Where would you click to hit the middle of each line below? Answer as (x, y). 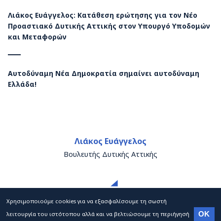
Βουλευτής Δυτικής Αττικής (110, 154)
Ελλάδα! (22, 84)
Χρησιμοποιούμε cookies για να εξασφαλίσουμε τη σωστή (87, 201)
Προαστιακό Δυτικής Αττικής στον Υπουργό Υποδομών (109, 26)
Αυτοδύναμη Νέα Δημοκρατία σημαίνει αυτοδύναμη (104, 74)
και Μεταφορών (37, 37)
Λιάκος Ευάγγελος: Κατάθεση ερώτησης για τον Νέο (103, 15)
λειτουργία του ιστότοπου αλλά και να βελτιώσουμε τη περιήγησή (98, 214)
